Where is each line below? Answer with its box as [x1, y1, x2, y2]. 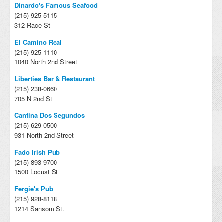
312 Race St [14, 20, 50, 30]
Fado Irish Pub [14, 147, 60, 157]
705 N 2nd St [14, 94, 52, 103]
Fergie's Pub [14, 184, 53, 193]
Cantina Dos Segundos [14, 111, 85, 120]
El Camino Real [14, 37, 62, 47]
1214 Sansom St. [14, 204, 64, 213]
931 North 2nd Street [14, 130, 74, 140]
